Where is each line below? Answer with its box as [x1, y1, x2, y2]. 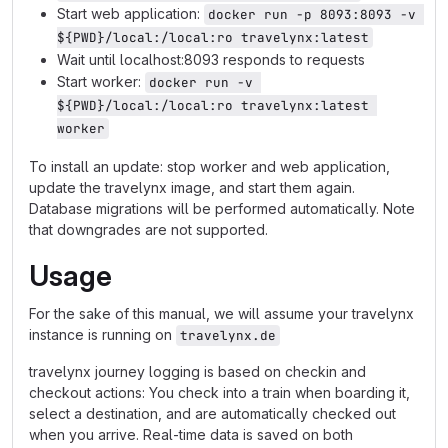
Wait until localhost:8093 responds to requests [57, 51, 365, 68]
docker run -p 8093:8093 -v [208, 6, 416, 23]
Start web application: [57, 5, 204, 22]
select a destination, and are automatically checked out [29, 405, 396, 422]
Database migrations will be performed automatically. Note [29, 200, 415, 217]
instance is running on [29, 326, 176, 343]
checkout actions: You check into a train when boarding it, [29, 384, 410, 401]
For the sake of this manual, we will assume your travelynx [29, 305, 414, 322]
